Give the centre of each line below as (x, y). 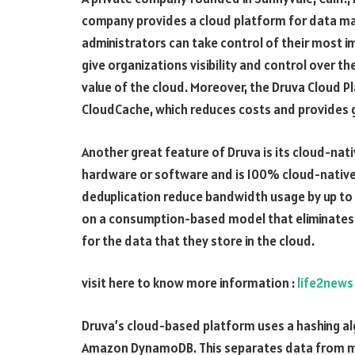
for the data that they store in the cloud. (198, 240)
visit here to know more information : (189, 283)
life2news (325, 283)
